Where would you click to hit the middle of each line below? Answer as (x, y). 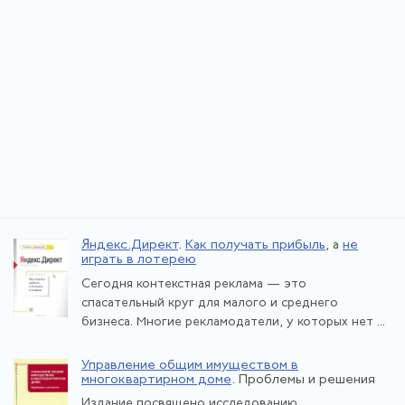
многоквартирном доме (156, 380)
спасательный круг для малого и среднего (210, 303)
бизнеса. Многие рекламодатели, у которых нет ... (233, 322)
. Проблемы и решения (303, 380)
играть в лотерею (139, 260)
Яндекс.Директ (130, 245)
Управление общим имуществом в (190, 365)
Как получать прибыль (255, 245)
